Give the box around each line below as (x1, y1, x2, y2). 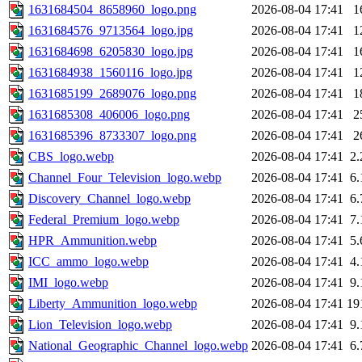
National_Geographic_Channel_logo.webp (28, 339, 248, 353)
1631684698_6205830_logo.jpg (28, 44, 193, 59)
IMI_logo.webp (28, 276, 108, 290)
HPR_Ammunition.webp (28, 234, 157, 248)
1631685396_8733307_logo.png (28, 128, 196, 143)
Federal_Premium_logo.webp (28, 213, 179, 227)
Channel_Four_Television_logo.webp (28, 170, 221, 185)
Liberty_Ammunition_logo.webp (28, 297, 197, 311)
